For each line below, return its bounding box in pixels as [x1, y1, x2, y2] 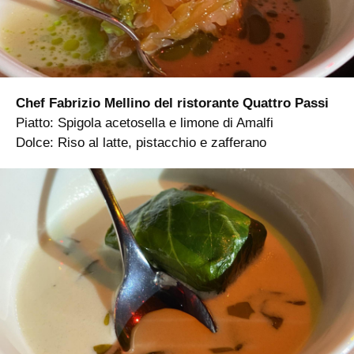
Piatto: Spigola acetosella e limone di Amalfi [16, 115, 273, 130]
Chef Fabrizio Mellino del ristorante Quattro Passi [16, 95, 329, 111]
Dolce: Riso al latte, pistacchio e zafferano [16, 134, 266, 150]
